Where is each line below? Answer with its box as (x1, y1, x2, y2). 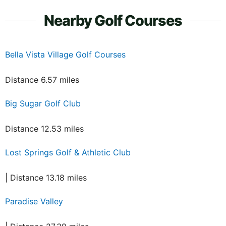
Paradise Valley (5, 196, 63, 207)
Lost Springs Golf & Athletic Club (5, 147, 131, 158)
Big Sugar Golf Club (5, 98, 81, 109)
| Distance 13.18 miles (5, 173, 87, 183)
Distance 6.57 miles (5, 75, 79, 85)
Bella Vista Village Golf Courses (5, 49, 126, 60)
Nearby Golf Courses (44, 12, 182, 30)
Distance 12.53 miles (5, 124, 84, 134)
